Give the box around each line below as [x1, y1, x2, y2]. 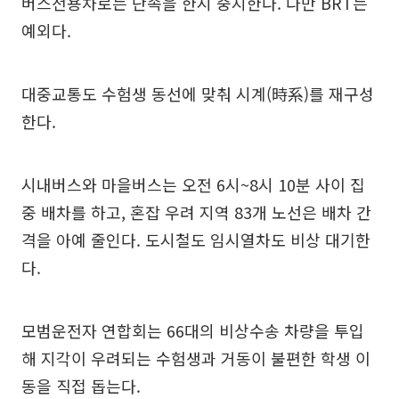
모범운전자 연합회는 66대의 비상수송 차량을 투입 [21, 319, 364, 342]
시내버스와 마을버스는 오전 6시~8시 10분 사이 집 [21, 173, 365, 196]
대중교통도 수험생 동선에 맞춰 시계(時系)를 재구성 [21, 82, 374, 105]
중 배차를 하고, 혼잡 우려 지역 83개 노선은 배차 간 [21, 200, 371, 224]
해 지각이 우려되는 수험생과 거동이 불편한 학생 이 [21, 346, 370, 370]
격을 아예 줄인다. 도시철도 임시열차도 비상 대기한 [21, 228, 370, 251]
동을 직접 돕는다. [21, 374, 141, 397]
